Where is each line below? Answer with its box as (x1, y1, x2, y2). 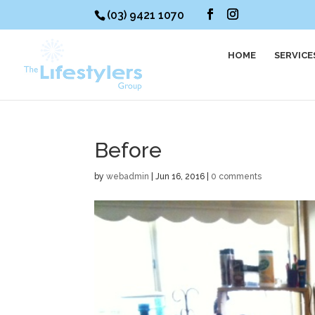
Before (94, 138, 162, 162)
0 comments (211, 172, 262, 181)
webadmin (106, 172, 150, 181)
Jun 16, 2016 (155, 172, 205, 181)
